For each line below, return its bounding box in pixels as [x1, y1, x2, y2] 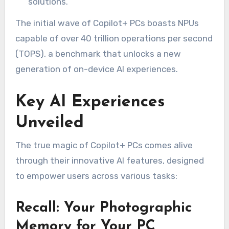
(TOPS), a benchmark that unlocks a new [15, 49, 181, 59]
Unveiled [15, 115, 84, 132]
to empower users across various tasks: [15, 170, 177, 181]
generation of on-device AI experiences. [15, 64, 178, 75]
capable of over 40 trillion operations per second [15, 33, 213, 44]
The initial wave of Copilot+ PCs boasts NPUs [15, 18, 199, 29]
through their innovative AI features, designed [15, 155, 204, 166]
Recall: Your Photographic [15, 200, 192, 215]
